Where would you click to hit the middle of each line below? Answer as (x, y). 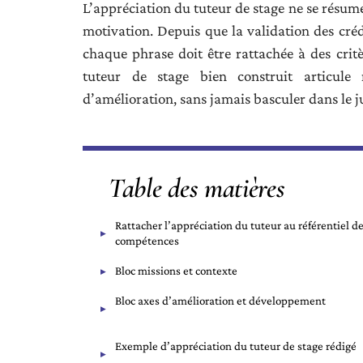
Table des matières (197, 188)
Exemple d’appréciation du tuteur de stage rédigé (236, 346)
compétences (147, 241)
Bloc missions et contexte (176, 271)
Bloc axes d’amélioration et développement (220, 301)
